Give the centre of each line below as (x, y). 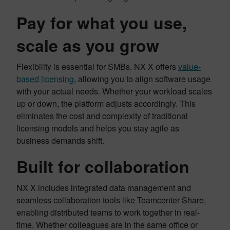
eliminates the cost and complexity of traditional (102, 116)
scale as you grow (88, 45)
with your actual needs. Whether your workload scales (114, 91)
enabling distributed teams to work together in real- (108, 212)
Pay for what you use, (102, 23)
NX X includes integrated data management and (104, 188)
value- (189, 66)
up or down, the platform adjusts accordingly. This (106, 103)
